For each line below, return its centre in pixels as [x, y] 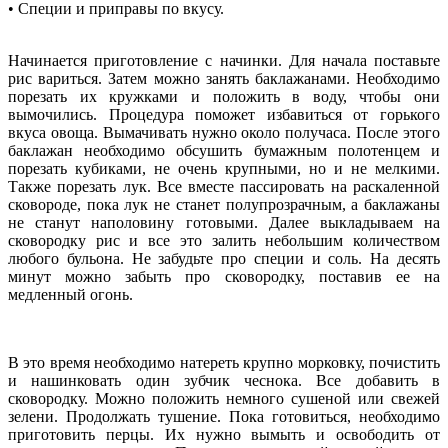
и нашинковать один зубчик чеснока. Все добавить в [224, 380]
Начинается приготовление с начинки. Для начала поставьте [224, 60]
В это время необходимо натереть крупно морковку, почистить [224, 362]
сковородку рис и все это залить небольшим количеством [224, 240]
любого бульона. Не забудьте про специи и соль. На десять [224, 258]
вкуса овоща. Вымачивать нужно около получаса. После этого [224, 132]
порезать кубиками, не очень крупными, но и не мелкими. [224, 168]
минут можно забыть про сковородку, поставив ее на [224, 276]
